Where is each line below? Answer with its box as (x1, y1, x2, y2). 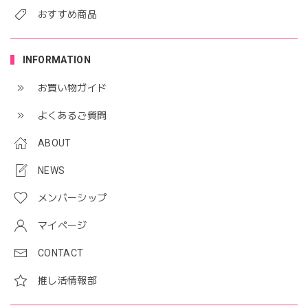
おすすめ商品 (38, 8, 97, 20)
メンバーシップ (38, 192, 107, 203)
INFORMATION (20, 54, 91, 65)
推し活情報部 (38, 274, 97, 286)
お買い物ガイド (38, 82, 107, 93)
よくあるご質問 (38, 109, 107, 121)
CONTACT (38, 247, 84, 258)
